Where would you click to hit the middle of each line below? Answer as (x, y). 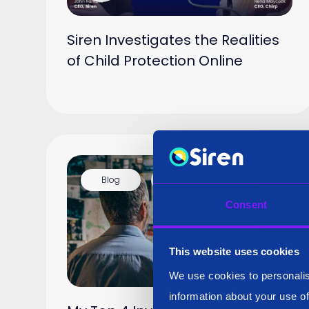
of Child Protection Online (155, 60)
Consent (246, 204)
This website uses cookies (234, 252)
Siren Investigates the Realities (173, 40)
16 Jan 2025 (197, 179)
